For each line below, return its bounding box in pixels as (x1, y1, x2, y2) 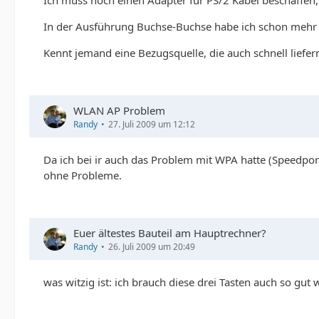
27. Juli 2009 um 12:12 (108, 118, 195, 130)
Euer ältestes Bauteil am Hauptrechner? (73, 226, 266, 240)
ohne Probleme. (43, 168, 122, 182)
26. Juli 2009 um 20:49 (108, 241, 195, 253)
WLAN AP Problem (73, 103, 165, 117)
